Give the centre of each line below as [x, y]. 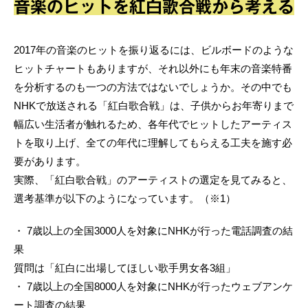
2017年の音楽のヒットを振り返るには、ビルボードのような [154, 50]
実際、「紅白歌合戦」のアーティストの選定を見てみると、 [153, 180]
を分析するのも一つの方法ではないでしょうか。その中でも [153, 87]
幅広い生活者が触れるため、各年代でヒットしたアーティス [153, 124]
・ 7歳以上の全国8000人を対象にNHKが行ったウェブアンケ [153, 287]
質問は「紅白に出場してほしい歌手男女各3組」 [125, 268]
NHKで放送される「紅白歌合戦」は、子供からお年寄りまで [154, 106]
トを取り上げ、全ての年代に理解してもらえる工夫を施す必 [153, 143]
